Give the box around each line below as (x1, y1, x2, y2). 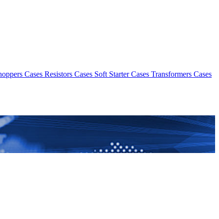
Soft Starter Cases (94, 69, 149, 78)
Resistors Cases (44, 69, 92, 78)
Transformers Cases (151, 69, 212, 78)
